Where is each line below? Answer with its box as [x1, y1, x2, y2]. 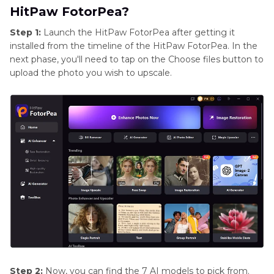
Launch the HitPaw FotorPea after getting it [41, 27, 235, 38]
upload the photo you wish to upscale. [10, 67, 172, 78]
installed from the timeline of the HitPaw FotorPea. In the [10, 40, 257, 51]
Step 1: [10, 27, 41, 38]
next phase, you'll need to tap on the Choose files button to [10, 54, 264, 65]
